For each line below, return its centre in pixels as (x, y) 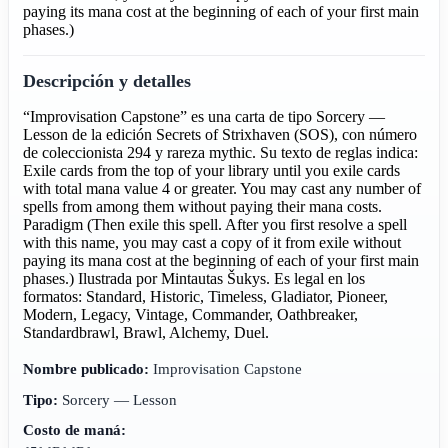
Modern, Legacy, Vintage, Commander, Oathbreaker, (191, 314)
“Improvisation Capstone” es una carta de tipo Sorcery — (204, 116)
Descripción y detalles (107, 80)
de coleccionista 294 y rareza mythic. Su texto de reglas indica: (221, 152)
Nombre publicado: (86, 368)
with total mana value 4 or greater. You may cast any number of (222, 188)
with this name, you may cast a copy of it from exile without (212, 242)
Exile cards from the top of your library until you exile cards (212, 170)
